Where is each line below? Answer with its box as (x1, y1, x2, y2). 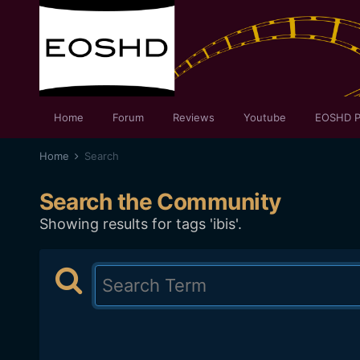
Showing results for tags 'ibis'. (39, 215, 242, 232)
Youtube (243, 111, 286, 124)
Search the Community (39, 188, 281, 215)
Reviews (172, 111, 215, 124)
